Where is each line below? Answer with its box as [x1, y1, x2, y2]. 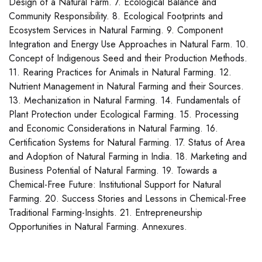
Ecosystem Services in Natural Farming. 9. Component [9, 23, 223, 37]
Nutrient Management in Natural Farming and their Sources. [9, 80, 244, 94]
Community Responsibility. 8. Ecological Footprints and [9, 9, 223, 23]
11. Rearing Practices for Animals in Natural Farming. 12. [9, 65, 232, 80]
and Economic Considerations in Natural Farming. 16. [9, 122, 218, 136]
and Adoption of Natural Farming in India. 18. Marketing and [9, 150, 247, 164]
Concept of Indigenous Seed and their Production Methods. [9, 51, 247, 65]
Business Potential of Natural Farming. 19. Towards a [9, 164, 217, 178]
